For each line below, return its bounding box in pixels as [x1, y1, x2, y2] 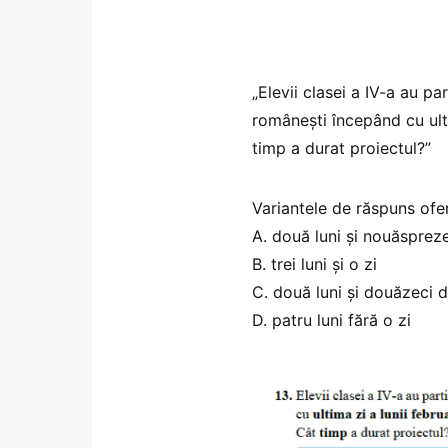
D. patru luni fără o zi [252, 310, 421, 331]
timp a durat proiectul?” [252, 138, 441, 159]
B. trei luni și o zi [252, 254, 377, 275]
